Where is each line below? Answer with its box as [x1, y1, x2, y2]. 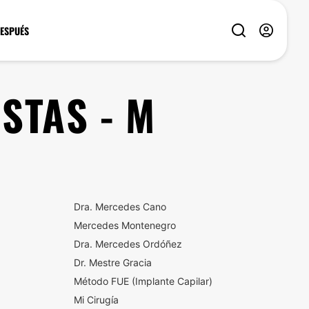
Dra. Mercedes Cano [73, 201, 166, 212]
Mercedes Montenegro [73, 219, 176, 231]
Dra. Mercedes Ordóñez [73, 238, 182, 250]
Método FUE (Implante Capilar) [73, 275, 212, 287]
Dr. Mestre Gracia [73, 257, 152, 268]
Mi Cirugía [73, 294, 119, 306]
